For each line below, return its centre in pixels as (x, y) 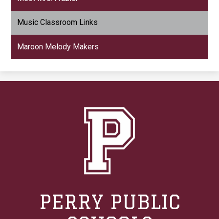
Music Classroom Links (58, 22)
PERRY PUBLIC (109, 202)
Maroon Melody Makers (58, 47)
